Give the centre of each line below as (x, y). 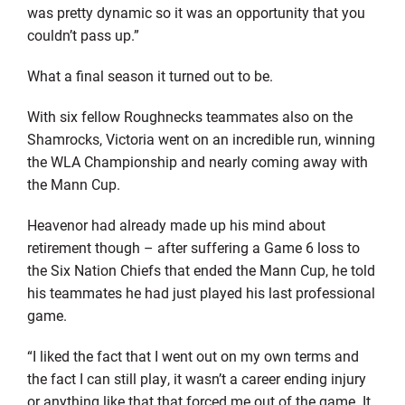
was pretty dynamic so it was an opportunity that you (196, 12)
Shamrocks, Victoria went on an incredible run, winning (201, 138)
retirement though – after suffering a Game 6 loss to (193, 247)
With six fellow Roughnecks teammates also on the (189, 116)
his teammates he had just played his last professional (201, 292)
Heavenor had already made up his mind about (176, 224)
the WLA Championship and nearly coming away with (197, 161)
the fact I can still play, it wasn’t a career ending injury (196, 378)
